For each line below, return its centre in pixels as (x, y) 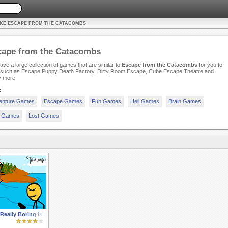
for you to (210, 65)
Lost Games (44, 116)
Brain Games (184, 102)
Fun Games (106, 102)
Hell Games (145, 102)
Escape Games (63, 102)
